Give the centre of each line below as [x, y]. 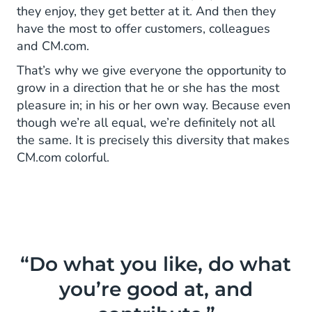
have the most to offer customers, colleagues [143, 29]
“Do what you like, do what [156, 264]
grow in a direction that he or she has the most [148, 88]
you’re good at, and [156, 289]
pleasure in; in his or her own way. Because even [154, 106]
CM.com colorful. [63, 158]
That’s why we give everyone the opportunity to [151, 71]
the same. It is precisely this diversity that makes [153, 140]
